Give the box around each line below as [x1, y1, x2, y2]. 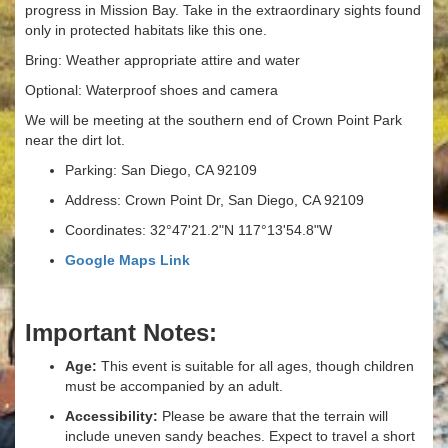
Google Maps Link [65, 251, 190, 268]
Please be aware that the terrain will [162, 407, 388, 424]
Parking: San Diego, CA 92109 [65, 161, 257, 178]
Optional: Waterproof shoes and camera [25, 81, 282, 98]
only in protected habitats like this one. [25, 21, 271, 38]
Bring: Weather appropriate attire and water [25, 51, 300, 68]
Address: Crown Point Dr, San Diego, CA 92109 [65, 191, 364, 208]
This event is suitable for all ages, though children [101, 357, 414, 374]
